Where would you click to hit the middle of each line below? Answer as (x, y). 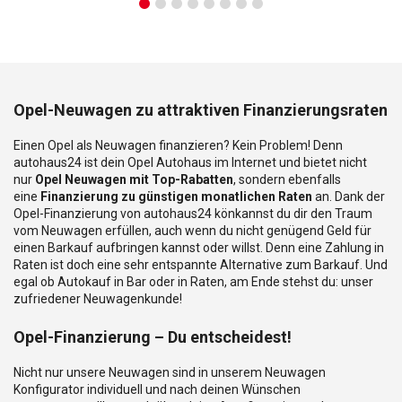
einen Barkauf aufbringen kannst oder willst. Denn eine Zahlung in (199, 247)
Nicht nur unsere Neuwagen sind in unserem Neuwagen (170, 372)
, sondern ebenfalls (287, 179)
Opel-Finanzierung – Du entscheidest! (153, 336)
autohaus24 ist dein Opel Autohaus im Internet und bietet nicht (190, 162)
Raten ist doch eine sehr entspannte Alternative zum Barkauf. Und (201, 264)
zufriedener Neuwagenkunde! (98, 298)
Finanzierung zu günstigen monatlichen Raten (176, 196)
